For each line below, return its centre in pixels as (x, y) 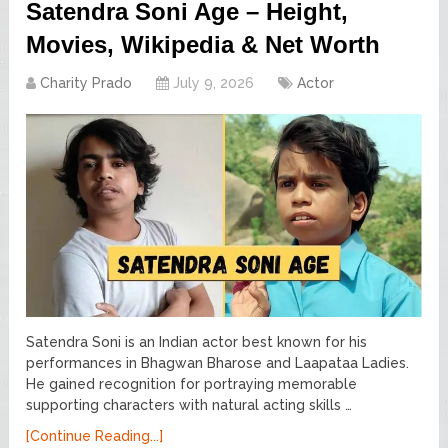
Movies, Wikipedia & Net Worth (203, 44)
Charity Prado (86, 82)
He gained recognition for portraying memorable (192, 384)
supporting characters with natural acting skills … (189, 405)
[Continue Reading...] (95, 436)
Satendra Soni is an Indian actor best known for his (197, 342)
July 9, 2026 (214, 82)
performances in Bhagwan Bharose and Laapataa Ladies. (218, 363)
